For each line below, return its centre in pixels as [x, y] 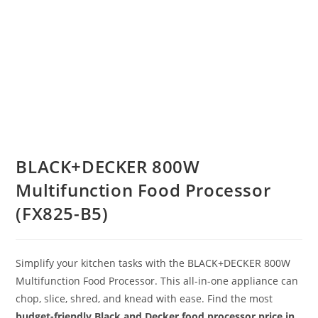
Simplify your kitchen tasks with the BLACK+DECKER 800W [153, 263]
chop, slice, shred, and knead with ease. [110, 298]
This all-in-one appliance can [230, 281]
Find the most [239, 298]
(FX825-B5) [62, 213]
